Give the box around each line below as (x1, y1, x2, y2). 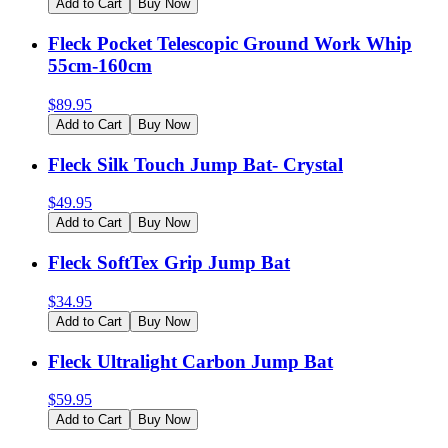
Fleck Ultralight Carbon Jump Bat (48, 350, 333, 372)
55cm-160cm (48, 55, 152, 77)
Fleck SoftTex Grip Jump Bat (48, 252, 290, 274)
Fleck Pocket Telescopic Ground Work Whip (48, 33, 412, 55)
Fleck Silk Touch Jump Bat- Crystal (48, 153, 343, 175)
